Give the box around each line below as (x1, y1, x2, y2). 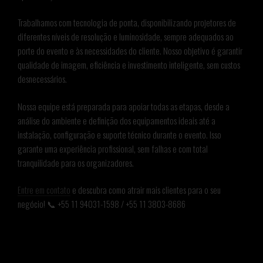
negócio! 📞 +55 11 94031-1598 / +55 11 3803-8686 (18, 197, 186, 211)
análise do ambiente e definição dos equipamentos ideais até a (18, 113, 215, 127)
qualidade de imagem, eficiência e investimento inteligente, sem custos (18, 58, 240, 72)
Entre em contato (18, 183, 70, 197)
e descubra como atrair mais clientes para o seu (70, 183, 221, 197)
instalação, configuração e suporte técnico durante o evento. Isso (18, 127, 221, 141)
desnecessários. (18, 72, 67, 86)
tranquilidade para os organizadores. (18, 156, 134, 169)
